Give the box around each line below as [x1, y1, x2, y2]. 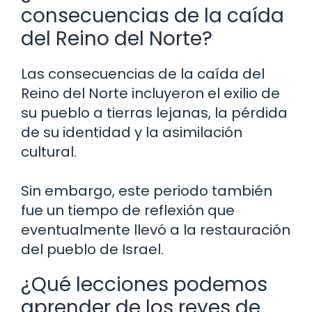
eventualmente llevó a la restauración [21, 219, 290, 240]
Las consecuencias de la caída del [21, 63, 265, 84]
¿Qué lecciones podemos [21, 270, 267, 298]
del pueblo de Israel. [21, 239, 164, 259]
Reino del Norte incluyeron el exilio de [21, 83, 280, 103]
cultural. [21, 141, 77, 162]
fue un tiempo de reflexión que [21, 200, 235, 220]
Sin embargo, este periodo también [21, 180, 272, 201]
